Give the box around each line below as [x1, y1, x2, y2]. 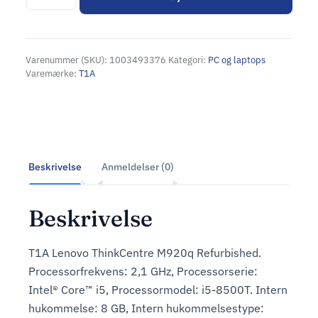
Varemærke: [26, 67, 79, 79]
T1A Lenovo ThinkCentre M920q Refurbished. [28, 245, 261, 260]
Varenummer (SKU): [26, 53, 109, 66]
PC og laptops [208, 53, 265, 66]
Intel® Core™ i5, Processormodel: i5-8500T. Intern [28, 282, 287, 297]
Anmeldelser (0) [102, 160, 174, 173]
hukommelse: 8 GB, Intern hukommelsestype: [28, 300, 264, 315]
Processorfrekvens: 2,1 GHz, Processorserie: [28, 263, 258, 278]
